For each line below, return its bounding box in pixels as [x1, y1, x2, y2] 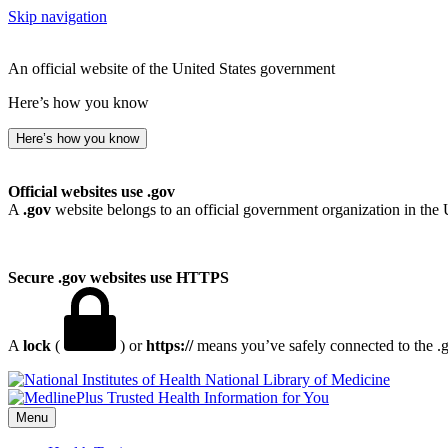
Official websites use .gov [8, 183, 175, 200]
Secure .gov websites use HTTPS [8, 269, 229, 286]
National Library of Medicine [205, 371, 390, 388]
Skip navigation [8, 8, 107, 25]
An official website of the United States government [8, 60, 335, 77]
